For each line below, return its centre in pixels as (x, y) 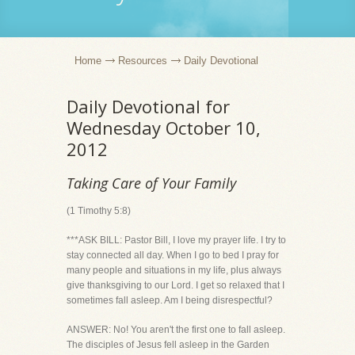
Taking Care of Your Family (151, 183)
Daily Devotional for (148, 106)
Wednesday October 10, (164, 128)
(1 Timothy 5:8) (99, 211)
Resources (143, 61)
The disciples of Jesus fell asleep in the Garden (168, 345)
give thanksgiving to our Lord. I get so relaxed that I (176, 285)
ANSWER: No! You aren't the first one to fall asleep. (176, 330)
